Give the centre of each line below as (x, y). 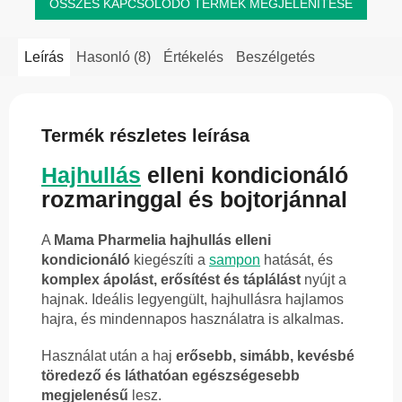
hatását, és (297, 260)
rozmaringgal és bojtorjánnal (194, 200)
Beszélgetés (275, 57)
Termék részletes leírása (145, 135)
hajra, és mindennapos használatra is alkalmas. (192, 319)
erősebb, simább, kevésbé (265, 356)
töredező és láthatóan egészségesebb (170, 376)
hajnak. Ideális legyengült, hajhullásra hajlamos (192, 300)
